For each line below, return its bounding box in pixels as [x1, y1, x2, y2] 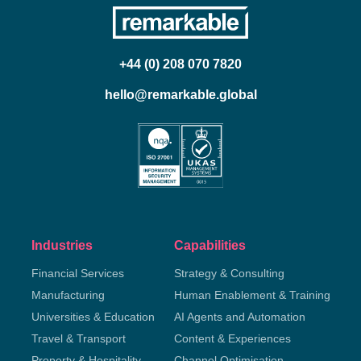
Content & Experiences [173, 332, 291, 345]
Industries [31, 239, 93, 252]
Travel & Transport [31, 332, 126, 345]
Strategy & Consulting [173, 267, 284, 280]
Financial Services [31, 267, 124, 280]
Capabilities [173, 239, 246, 252]
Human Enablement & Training [173, 288, 330, 301]
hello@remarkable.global [104, 88, 257, 102]
